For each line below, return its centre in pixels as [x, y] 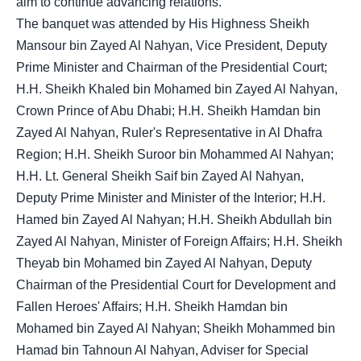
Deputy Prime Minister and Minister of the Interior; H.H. [171, 198]
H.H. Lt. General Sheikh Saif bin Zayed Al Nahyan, [160, 176]
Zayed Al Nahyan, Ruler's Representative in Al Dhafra [169, 133]
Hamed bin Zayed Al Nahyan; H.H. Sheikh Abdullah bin [174, 220]
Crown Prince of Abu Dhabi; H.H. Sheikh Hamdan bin [168, 111]
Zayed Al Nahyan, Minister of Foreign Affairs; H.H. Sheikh [179, 241]
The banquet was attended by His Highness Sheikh [163, 24]
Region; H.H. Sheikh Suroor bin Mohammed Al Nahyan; [175, 154]
